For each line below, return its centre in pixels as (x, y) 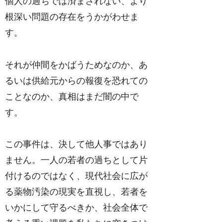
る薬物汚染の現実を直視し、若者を (77, 192)
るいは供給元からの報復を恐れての (77, 81)
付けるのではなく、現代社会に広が (77, 176)
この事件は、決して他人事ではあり (77, 144)
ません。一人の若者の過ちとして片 (77, 160)
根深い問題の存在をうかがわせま (72, 17)
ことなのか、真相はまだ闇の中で (72, 96)
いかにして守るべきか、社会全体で (77, 208)
